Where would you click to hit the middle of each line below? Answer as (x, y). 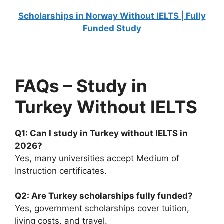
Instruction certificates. (61, 171)
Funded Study (112, 28)
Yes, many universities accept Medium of (97, 158)
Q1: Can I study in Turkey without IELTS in (101, 133)
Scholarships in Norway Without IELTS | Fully (112, 16)
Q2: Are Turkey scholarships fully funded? (104, 196)
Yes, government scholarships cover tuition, (102, 209)
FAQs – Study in (81, 86)
